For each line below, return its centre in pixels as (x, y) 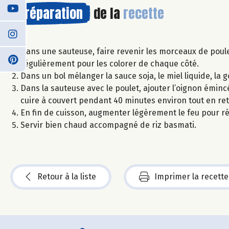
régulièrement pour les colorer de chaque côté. (110, 63)
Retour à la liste (67, 176)
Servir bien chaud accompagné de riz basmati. (108, 125)
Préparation (50, 13)
